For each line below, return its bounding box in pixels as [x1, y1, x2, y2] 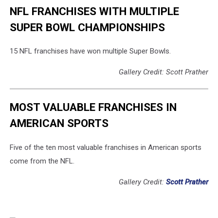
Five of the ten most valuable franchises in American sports [10, 143, 201, 152]
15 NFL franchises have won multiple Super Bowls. [10, 47, 171, 56]
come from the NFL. [10, 156, 74, 165]
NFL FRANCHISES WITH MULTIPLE [10, 4, 179, 18]
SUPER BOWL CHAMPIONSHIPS [10, 20, 165, 34]
